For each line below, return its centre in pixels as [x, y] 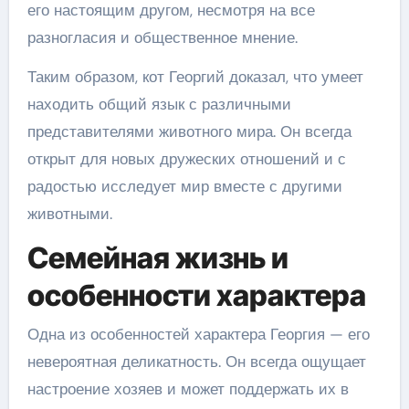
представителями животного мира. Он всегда [189, 131]
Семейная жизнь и [157, 258]
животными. [69, 214]
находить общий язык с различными [159, 104]
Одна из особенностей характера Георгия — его [198, 334]
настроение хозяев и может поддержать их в [188, 388]
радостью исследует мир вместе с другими [184, 186]
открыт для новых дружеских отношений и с [186, 159]
